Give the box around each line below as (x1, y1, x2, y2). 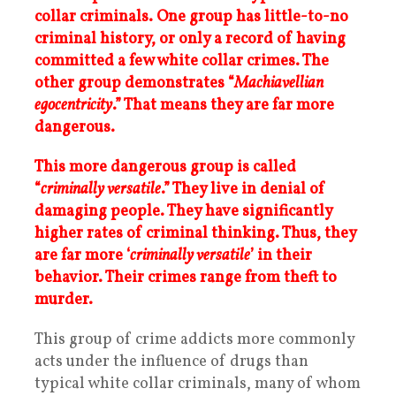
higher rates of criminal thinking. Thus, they (34, 223, 356, 246)
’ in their (250, 245, 312, 268)
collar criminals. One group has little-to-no (34, 6, 348, 29)
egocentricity (34, 95, 112, 118)
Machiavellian (234, 72, 324, 95)
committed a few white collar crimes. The (34, 50, 329, 73)
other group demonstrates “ (34, 72, 234, 95)
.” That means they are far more (112, 95, 334, 118)
